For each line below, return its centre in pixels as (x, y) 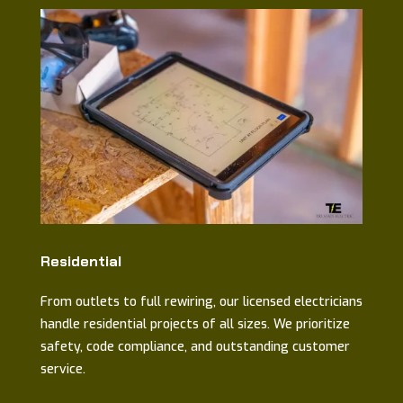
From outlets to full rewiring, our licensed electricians (201, 301)
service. (63, 369)
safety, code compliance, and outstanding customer (195, 346)
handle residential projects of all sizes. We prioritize (195, 324)
